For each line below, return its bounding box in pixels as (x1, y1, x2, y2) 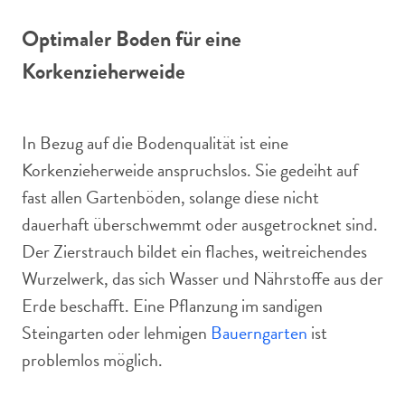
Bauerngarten (211, 319, 307, 346)
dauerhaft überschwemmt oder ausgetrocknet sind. (22, 211, 378, 238)
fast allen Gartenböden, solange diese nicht (22, 184, 319, 211)
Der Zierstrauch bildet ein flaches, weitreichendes (22, 238, 367, 265)
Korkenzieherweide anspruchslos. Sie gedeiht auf (22, 156, 358, 184)
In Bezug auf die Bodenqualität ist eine (22, 129, 288, 156)
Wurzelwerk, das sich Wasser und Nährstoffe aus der (22, 265, 383, 292)
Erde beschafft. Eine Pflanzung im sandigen (22, 292, 323, 319)
